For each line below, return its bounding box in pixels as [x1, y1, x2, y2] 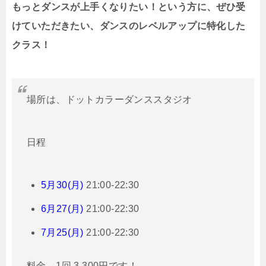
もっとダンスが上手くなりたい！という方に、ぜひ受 [12, 2, 246, 12]
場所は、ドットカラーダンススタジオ [27, 94, 192, 105]
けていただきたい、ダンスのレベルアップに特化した [12, 21, 246, 31]
